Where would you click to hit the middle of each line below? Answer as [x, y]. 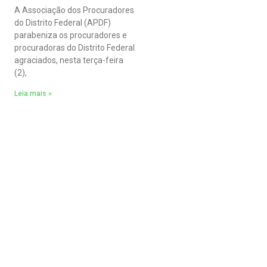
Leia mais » [33, 93]
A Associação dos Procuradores [74, 10]
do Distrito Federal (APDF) [62, 22]
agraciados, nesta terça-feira [69, 60]
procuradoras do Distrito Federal [74, 47]
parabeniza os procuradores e [70, 35]
